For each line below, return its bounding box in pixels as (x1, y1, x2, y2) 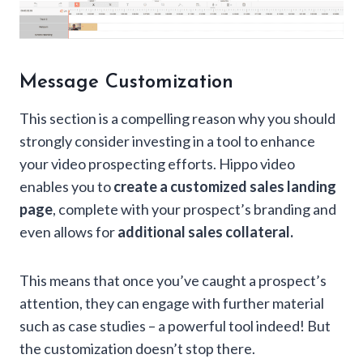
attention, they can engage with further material (19, 294, 324, 313)
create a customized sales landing (113, 177, 336, 196)
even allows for (19, 223, 117, 241)
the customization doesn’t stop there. (19, 340, 255, 358)
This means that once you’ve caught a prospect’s (19, 271, 327, 290)
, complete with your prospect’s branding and (53, 200, 336, 219)
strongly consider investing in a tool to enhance (19, 132, 315, 151)
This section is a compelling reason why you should (19, 109, 335, 128)
